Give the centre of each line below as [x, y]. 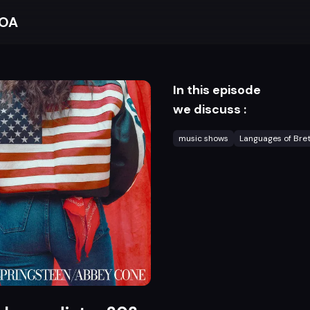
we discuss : [209, 109]
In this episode [217, 90]
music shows [203, 138]
